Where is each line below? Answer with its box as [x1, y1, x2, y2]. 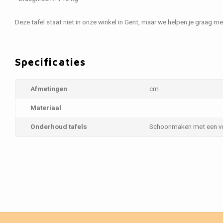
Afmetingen [30, 84, 67, 94]
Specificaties [15, 55, 86, 68]
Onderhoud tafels [30, 122, 87, 132]
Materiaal [30, 103, 61, 113]
